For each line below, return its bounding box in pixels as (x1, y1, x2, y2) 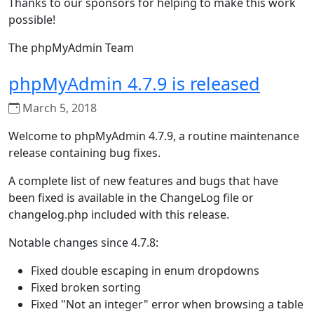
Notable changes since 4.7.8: (8, 235, 158, 250)
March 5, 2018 (20, 100, 97, 116)
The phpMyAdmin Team (8, 40, 134, 55)
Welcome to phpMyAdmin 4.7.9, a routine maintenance (8, 128, 299, 144)
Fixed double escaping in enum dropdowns (31, 263, 259, 278)
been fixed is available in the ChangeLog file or (8, 190, 254, 205)
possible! (8, 12, 55, 27)
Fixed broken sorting (31, 280, 141, 295)
